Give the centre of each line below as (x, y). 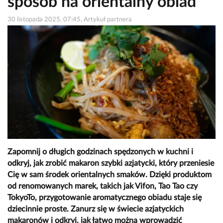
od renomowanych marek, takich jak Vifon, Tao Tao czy (103, 186)
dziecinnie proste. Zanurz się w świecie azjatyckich (96, 209)
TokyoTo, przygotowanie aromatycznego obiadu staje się (105, 198)
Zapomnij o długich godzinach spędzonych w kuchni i (100, 152)
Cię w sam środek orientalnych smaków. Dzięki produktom (110, 175)
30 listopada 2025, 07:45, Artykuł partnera (70, 20)
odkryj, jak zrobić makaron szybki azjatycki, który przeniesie (111, 164)
